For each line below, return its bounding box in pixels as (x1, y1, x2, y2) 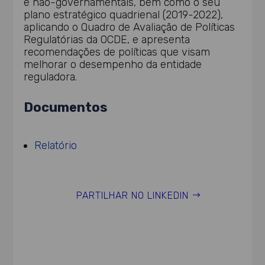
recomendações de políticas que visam (24, 45, 211, 59)
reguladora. (24, 70, 77, 83)
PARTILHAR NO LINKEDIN (76, 189, 189, 201)
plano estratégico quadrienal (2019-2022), (24, 8, 224, 21)
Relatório (34, 139, 77, 153)
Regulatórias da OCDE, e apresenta (24, 33, 190, 46)
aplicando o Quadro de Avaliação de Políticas (24, 20, 235, 34)
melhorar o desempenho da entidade (24, 57, 202, 71)
